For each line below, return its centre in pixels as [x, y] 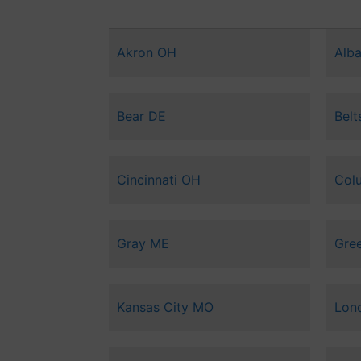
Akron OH [146, 53]
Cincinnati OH [158, 180]
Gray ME [143, 244]
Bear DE [141, 116]
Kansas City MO [165, 307]
